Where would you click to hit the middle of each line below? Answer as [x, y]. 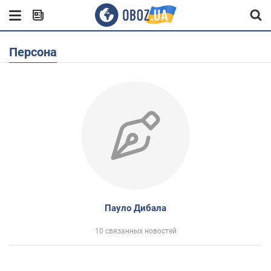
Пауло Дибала [135, 208]
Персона [37, 52]
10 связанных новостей [135, 231]
